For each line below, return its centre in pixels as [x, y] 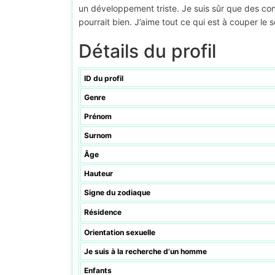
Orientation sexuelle [120, 232]
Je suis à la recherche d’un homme [145, 251]
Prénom [98, 116]
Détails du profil [147, 51]
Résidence [103, 212]
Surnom [98, 135]
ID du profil [104, 78]
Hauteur [99, 173]
